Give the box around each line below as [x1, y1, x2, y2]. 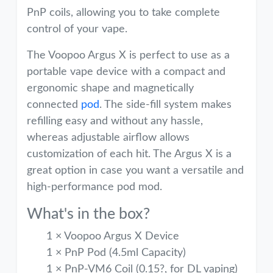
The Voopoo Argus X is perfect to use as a [27, 50, 230, 61]
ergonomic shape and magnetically [27, 83, 194, 94]
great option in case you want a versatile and [27, 165, 244, 176]
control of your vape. [27, 24, 127, 35]
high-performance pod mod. [27, 182, 162, 193]
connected [27, 99, 81, 110]
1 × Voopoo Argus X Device [46, 231, 179, 242]
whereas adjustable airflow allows [27, 132, 190, 143]
